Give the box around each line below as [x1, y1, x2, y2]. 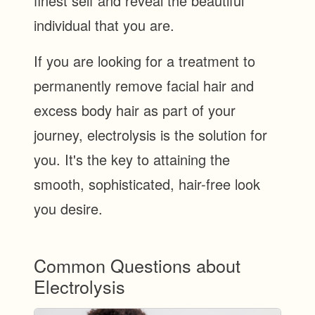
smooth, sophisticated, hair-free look [34, 173, 260, 194]
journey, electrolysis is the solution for [34, 124, 267, 145]
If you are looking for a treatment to [34, 50, 255, 71]
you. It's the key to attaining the [34, 148, 230, 169]
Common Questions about [34, 252, 240, 278]
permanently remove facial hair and [34, 75, 254, 96]
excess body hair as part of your [34, 99, 236, 120]
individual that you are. [34, 14, 174, 35]
